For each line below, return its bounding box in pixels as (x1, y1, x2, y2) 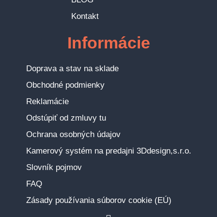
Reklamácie (26, 97, 69, 107)
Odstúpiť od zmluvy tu (26, 113, 106, 123)
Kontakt (71, 12, 99, 21)
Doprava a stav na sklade (26, 64, 119, 74)
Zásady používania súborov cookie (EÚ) (26, 196, 171, 205)
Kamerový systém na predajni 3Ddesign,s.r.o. (26, 146, 191, 156)
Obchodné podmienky (26, 80, 105, 90)
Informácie (67, 33, 150, 52)
